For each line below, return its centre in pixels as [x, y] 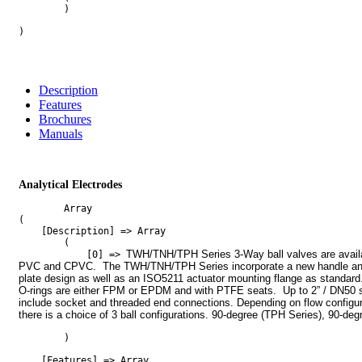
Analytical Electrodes [70, 184]
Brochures [65, 119]
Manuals [61, 133]
